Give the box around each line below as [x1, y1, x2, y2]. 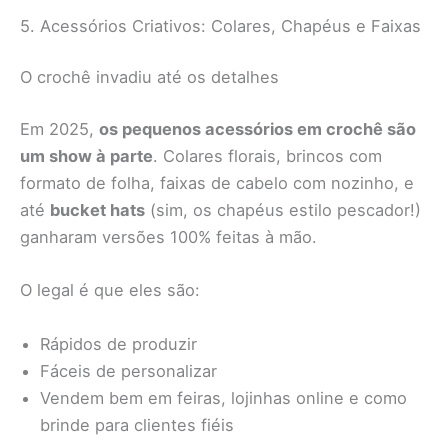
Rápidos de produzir [40, 333, 197, 354]
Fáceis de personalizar [40, 360, 217, 381]
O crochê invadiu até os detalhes [20, 67, 279, 88]
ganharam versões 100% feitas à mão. [20, 227, 317, 248]
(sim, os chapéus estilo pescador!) [145, 200, 421, 221]
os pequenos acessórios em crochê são [99, 119, 416, 140]
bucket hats [50, 200, 145, 221]
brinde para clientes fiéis [40, 414, 234, 435]
